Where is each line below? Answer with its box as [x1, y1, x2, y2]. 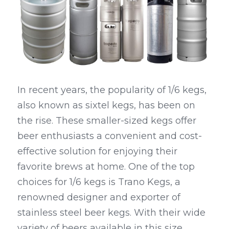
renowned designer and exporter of [17, 192, 180, 203]
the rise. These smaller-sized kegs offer [17, 115, 196, 127]
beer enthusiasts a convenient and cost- [17, 130, 202, 142]
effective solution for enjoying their [17, 146, 177, 157]
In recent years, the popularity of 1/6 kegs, [17, 84, 207, 96]
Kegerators [38, 13, 83, 23]
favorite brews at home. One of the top [17, 161, 195, 173]
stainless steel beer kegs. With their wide [17, 207, 205, 219]
